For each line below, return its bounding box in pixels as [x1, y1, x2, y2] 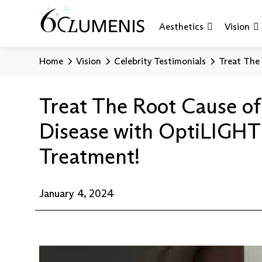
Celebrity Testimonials [114, 56, 206, 67]
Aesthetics [159, 20, 204, 32]
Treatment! [39, 143, 140, 170]
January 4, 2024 [39, 187, 115, 200]
